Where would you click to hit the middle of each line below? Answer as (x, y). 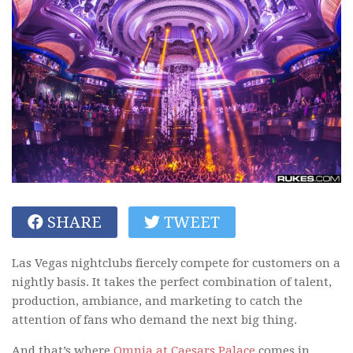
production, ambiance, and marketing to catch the (157, 301)
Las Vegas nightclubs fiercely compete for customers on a (176, 263)
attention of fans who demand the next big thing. (154, 320)
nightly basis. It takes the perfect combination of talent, (172, 282)
